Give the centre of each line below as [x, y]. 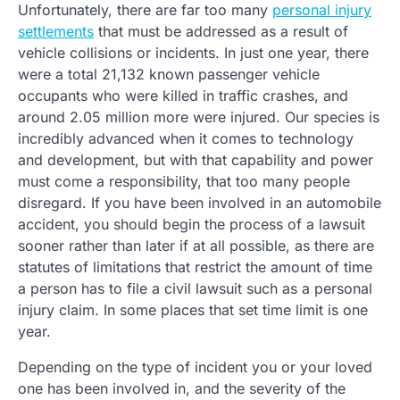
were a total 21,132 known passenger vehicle [169, 74]
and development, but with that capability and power [196, 160]
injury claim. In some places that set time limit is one [193, 310]
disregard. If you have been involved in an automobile [200, 203]
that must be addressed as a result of [221, 31]
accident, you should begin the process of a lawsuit [192, 224]
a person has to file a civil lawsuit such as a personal [195, 288]
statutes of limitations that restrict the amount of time [195, 267]
